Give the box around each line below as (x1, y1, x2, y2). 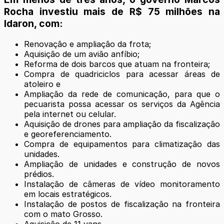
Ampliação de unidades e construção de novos (24, 158, 220, 169)
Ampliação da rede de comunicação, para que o (24, 88, 220, 99)
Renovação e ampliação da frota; (24, 38, 151, 49)
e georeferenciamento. (24, 128, 111, 139)
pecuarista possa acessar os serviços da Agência (24, 98, 220, 109)
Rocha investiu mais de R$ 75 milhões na (4, 5, 220, 17)
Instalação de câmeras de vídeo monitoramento (24, 178, 220, 189)
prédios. (24, 168, 54, 179)
